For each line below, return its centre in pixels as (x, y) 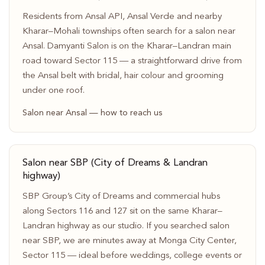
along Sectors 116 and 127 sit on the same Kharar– (122, 211)
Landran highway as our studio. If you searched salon (126, 226)
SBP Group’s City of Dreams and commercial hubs (121, 196)
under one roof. (53, 91)
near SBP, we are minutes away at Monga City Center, (129, 241)
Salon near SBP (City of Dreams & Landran (115, 163)
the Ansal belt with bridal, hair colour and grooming (123, 76)
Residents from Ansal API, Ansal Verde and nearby (122, 17)
